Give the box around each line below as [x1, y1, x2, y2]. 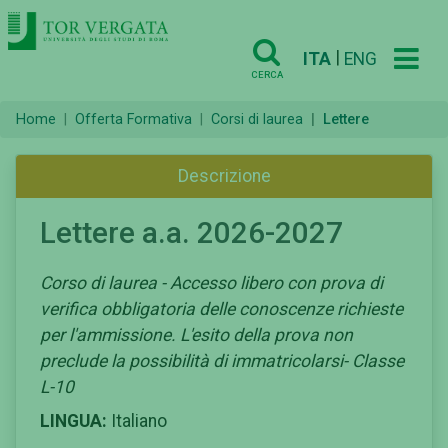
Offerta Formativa [75, 111, 192, 129]
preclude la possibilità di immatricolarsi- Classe [40, 350, 404, 371]
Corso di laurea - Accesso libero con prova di [40, 272, 383, 293]
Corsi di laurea [211, 111, 303, 129]
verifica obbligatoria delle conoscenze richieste [40, 298, 403, 319]
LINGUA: [40, 410, 107, 431]
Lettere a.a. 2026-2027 [40, 216, 343, 251]
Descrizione [177, 166, 271, 187]
